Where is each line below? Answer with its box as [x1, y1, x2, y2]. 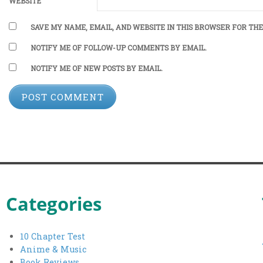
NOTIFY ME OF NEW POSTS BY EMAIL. [30, 64, 163, 73]
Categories [6, 191, 102, 217]
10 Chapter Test [20, 231, 86, 242]
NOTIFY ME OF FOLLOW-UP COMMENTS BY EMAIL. [30, 43, 207, 53]
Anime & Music [20, 244, 87, 255]
